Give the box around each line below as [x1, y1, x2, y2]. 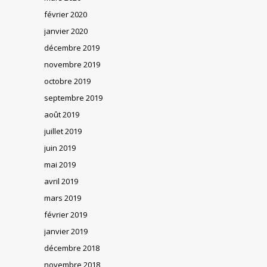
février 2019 [44, 209, 87, 220]
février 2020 [44, 8, 87, 20]
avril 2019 [44, 175, 78, 187]
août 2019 [44, 108, 79, 120]
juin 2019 [44, 142, 76, 153]
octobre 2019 [44, 75, 91, 86]
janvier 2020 [44, 25, 88, 36]
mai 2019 [44, 159, 76, 170]
